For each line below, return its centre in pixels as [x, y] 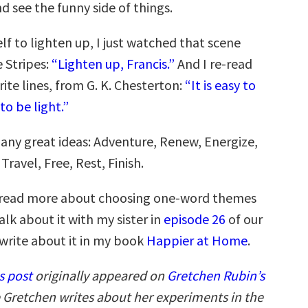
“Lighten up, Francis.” [113, 64]
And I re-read [213, 64]
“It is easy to [220, 85]
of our [244, 219]
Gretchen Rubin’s [216, 275]
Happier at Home [197, 240]
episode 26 [195, 219]
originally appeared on [100, 275]
